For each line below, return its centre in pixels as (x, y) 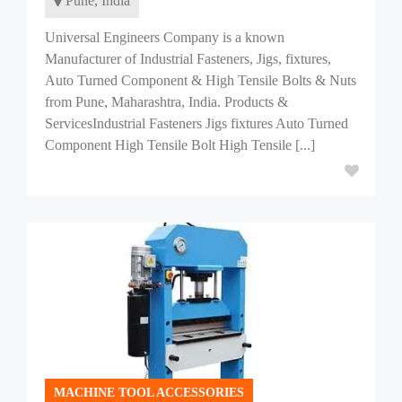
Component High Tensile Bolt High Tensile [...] (180, 145)
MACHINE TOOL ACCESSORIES (149, 393)
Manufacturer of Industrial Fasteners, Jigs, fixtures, (188, 59)
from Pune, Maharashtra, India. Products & (166, 102)
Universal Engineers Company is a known (165, 37)
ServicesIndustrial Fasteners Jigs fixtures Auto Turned (197, 123)
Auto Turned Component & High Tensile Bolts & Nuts (201, 80)
